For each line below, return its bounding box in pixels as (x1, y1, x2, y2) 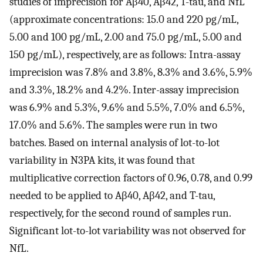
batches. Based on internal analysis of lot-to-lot (9, 136, 220, 150)
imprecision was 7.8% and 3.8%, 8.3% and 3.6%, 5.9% (9, 66, 252, 79)
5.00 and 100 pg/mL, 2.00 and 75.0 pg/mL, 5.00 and (9, 31, 242, 44)
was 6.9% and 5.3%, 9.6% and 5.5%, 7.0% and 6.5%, (9, 101, 244, 114)
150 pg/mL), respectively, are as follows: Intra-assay (9, 48, 241, 62)
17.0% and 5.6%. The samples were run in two (9, 119, 217, 132)
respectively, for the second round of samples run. (9, 207, 231, 220)
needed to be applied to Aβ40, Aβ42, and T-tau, (9, 189, 215, 203)
